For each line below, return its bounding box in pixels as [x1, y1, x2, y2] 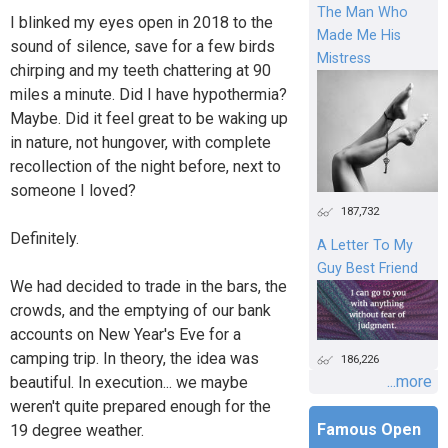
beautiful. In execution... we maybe [10, 372, 248, 392]
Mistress [316, 50, 371, 68]
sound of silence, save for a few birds [10, 36, 275, 56]
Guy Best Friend [316, 259, 418, 277]
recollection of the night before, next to [10, 156, 281, 176]
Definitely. [10, 228, 79, 248]
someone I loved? [10, 180, 136, 200]
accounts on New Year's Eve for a [10, 324, 241, 344]
